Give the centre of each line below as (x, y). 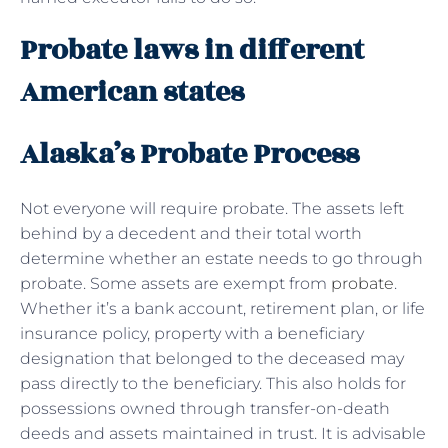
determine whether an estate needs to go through (221, 258)
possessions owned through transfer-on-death (205, 408)
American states (132, 92)
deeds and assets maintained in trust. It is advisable (223, 433)
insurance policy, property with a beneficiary (192, 333)
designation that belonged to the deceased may (212, 358)
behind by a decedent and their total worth (191, 233)
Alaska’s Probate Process (189, 154)
